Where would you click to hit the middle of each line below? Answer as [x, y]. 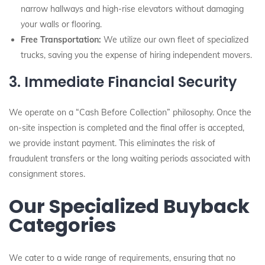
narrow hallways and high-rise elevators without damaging [132, 9]
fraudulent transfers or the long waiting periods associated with [130, 159]
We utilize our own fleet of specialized [175, 40]
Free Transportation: [61, 40]
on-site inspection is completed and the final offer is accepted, [127, 128]
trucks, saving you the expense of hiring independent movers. [136, 55]
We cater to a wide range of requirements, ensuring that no [122, 258]
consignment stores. [47, 174]
